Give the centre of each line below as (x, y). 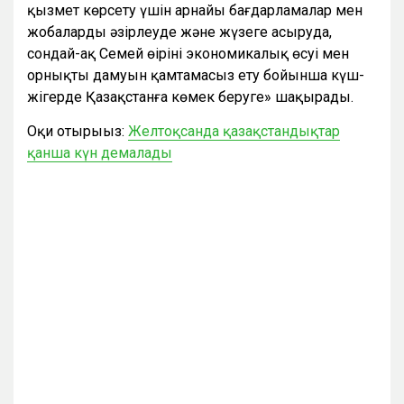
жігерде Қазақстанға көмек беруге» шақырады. (190, 97)
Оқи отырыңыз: (78, 132)
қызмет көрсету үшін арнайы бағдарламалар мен (195, 11)
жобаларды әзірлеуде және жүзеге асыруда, (179, 32)
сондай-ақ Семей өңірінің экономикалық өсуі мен (188, 54)
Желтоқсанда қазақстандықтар (234, 132)
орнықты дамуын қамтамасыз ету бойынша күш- (196, 76)
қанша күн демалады (100, 153)
